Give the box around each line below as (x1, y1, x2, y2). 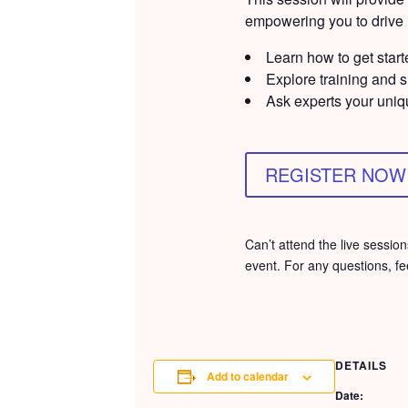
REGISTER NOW (264, 160, 406, 188)
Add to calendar (206, 368, 289, 385)
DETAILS (335, 357, 387, 374)
